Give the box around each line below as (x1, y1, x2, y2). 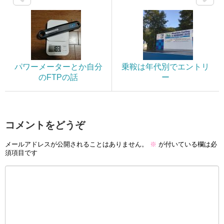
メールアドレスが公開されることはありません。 (5, 140, 148, 148)
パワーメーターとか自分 (14, 62, 102, 71)
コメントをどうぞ (5, 119, 85, 130)
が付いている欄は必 (156, 140, 217, 148)
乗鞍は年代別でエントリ (121, 62, 209, 71)
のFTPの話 (38, 72, 78, 81)
